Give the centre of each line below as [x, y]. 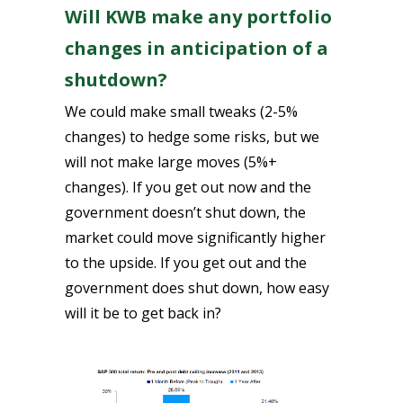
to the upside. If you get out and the [186, 262]
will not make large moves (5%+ [171, 161]
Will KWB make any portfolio [198, 16]
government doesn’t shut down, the [185, 212]
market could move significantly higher [195, 237]
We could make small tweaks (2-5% [181, 111]
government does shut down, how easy [197, 287]
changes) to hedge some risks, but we [192, 136]
